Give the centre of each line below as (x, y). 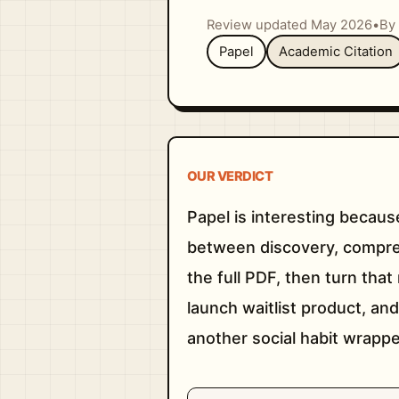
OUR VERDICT (230, 176)
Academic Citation (335, 52)
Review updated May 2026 (289, 25)
